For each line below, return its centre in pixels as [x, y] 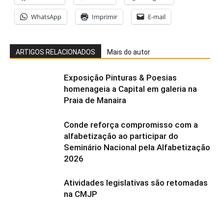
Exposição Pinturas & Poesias [120, 77]
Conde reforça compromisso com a [131, 124]
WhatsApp [46, 16]
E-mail [157, 16]
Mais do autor [129, 52]
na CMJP [81, 194]
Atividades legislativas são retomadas [136, 182]
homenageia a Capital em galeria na [130, 89]
